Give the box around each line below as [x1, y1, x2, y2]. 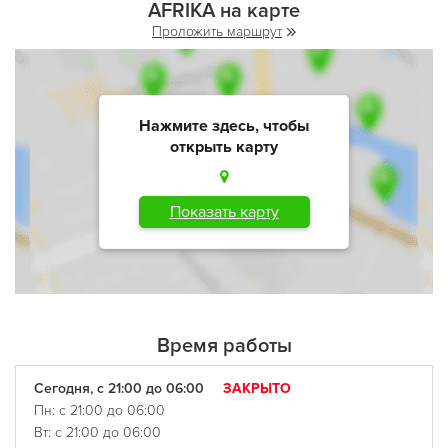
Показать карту [169, 201, 279, 222]
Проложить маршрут [152, 23, 282, 40]
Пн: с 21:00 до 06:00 [34, 402, 165, 419]
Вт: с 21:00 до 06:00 [34, 424, 161, 441]
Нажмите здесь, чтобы [139, 115, 309, 136]
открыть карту [170, 136, 278, 157]
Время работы [156, 334, 292, 358]
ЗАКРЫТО [223, 380, 291, 397]
